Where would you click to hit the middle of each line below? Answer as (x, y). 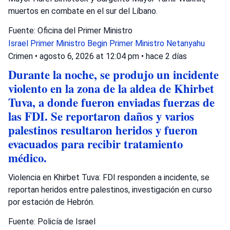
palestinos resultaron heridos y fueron (103, 130)
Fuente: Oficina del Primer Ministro (70, 30)
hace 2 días (166, 56)
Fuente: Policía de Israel (52, 221)
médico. (27, 158)
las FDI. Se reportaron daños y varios (101, 116)
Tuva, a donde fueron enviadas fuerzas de (111, 102)
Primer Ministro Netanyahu (157, 43)
